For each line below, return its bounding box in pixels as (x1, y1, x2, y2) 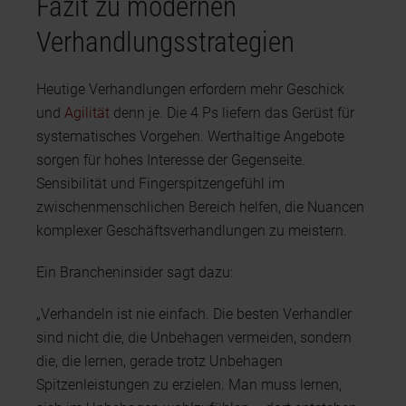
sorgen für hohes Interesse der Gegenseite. (36, 150, 305, 169)
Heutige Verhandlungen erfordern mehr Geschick (36, 80, 344, 98)
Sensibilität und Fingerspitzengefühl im (36, 174, 285, 192)
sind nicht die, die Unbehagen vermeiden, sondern (36, 328, 352, 346)
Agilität (64, 103, 110, 121)
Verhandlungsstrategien (36, 25, 295, 58)
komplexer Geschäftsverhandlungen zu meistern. (36, 221, 347, 239)
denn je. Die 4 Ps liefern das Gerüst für (110, 103, 354, 121)
